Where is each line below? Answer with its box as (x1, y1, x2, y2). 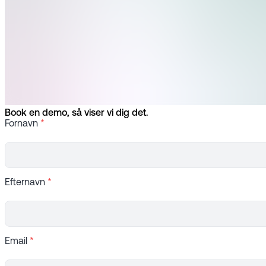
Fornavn (5, 119, 38, 129)
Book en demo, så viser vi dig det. (5, 109, 148, 119)
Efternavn (5, 178, 45, 188)
